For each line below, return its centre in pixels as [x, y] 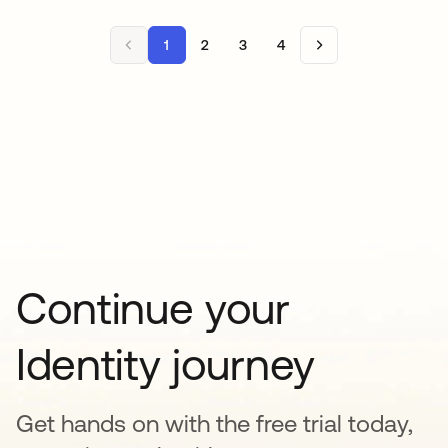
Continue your [153, 308]
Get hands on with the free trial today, [214, 423]
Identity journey [165, 364]
